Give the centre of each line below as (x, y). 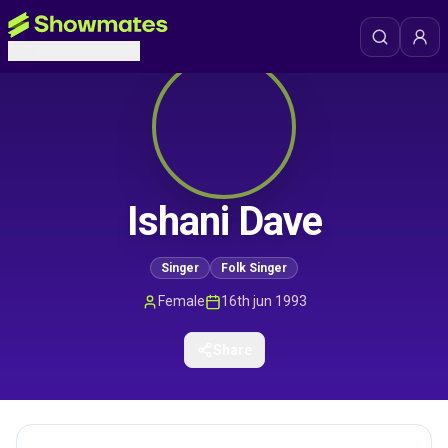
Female (181, 301)
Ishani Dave (224, 221)
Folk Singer (254, 268)
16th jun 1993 (263, 301)
